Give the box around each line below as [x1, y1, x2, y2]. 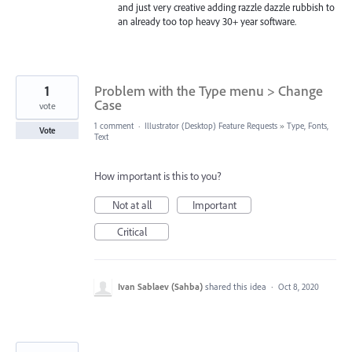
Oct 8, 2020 [278, 281, 319, 293]
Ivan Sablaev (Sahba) [118, 280, 203, 293]
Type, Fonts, [287, 120, 328, 132]
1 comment [94, 120, 134, 132]
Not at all [112, 198, 152, 213]
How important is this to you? [94, 169, 222, 184]
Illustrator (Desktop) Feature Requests [145, 120, 277, 132]
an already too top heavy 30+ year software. [118, 15, 296, 28]
